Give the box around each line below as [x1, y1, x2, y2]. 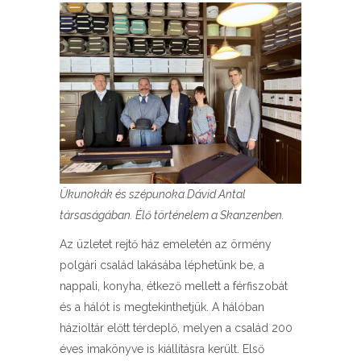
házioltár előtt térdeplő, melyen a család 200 [60, 322, 293, 334]
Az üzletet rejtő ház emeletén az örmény [60, 238, 272, 251]
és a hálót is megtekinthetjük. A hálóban [60, 301, 264, 313]
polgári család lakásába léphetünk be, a [60, 259, 264, 272]
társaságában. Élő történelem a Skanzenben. [60, 209, 284, 222]
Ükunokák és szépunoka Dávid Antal [60, 188, 246, 201]
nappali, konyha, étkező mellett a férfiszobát [60, 280, 288, 293]
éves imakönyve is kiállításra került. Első [60, 342, 264, 355]
